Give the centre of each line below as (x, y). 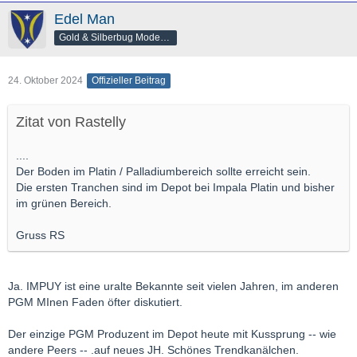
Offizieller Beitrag (129, 80)
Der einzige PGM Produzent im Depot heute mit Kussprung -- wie (172, 333)
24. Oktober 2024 (45, 80)
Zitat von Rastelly (71, 122)
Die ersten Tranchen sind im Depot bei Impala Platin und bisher (175, 187)
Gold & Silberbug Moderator (165, 37)
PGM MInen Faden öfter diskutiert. (95, 302)
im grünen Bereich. (64, 203)
